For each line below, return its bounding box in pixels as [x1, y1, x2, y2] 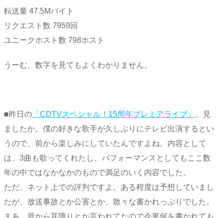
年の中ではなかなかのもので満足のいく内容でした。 [4, 168, 191, 177]
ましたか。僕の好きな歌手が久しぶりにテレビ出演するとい [4, 125, 214, 133]
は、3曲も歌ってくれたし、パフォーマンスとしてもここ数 [4, 154, 211, 163]
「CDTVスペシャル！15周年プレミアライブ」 [32, 110, 195, 119]
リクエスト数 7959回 [4, 21, 78, 30]
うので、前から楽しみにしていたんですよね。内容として [4, 139, 206, 148]
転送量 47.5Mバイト [4, 6, 74, 15]
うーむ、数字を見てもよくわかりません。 [4, 60, 152, 69]
